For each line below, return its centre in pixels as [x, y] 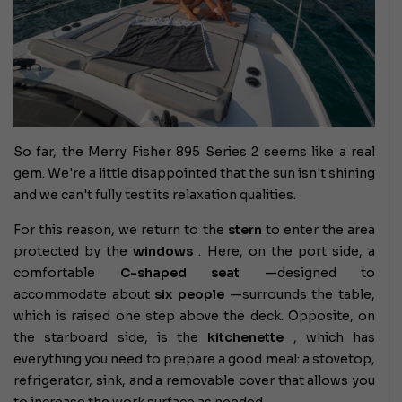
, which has [329, 338]
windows [163, 252]
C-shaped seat [179, 273]
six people [190, 295]
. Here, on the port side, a [284, 252]
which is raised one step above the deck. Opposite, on [194, 316]
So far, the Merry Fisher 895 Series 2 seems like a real [194, 152]
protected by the [74, 252]
